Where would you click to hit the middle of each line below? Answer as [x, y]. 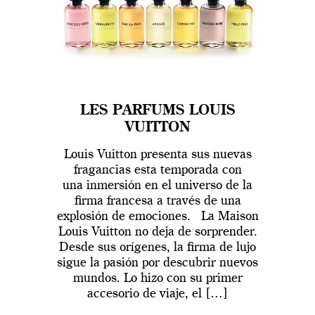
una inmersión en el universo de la [157, 186]
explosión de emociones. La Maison [157, 217]
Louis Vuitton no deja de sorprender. [157, 232]
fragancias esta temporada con [157, 171]
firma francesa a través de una [157, 201]
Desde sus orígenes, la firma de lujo [157, 248]
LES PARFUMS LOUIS [157, 111]
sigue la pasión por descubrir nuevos [157, 263]
